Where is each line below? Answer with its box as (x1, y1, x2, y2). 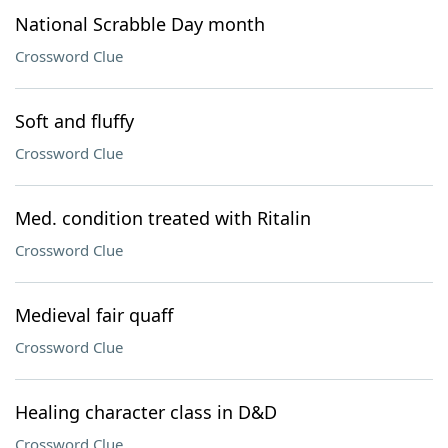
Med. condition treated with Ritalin (15, 206, 311, 230)
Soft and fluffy (15, 109, 134, 133)
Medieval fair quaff (15, 303, 173, 327)
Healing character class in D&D (15, 400, 277, 424)
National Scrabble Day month (15, 12, 265, 36)
